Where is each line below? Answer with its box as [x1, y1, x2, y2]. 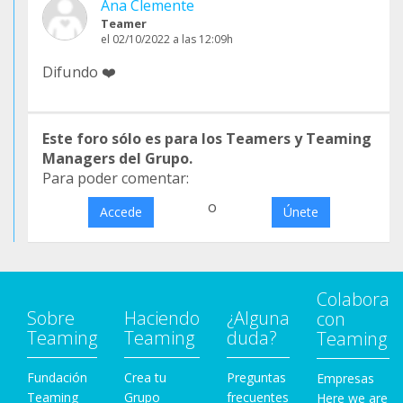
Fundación [27, 369, 87, 387]
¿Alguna [227, 306, 290, 331]
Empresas [317, 370, 374, 388]
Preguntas [227, 369, 286, 387]
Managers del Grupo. [42, 148, 193, 169]
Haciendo [124, 306, 200, 331]
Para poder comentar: [42, 168, 189, 189]
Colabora [317, 287, 390, 312]
